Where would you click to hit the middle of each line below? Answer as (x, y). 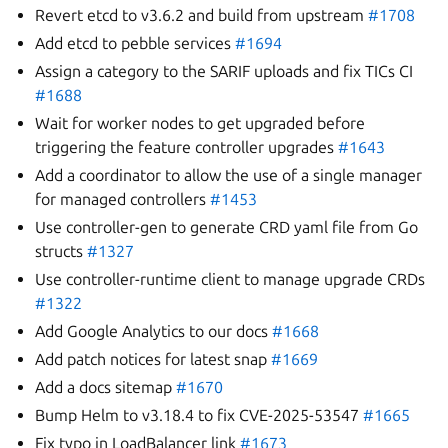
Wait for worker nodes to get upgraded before (200, 123)
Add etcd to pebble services (135, 43)
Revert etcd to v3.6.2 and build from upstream (202, 15)
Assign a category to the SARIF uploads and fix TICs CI (224, 71)
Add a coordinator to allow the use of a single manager (229, 175)
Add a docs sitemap (106, 387)
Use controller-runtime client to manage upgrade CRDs (230, 279)
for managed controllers (123, 199)
